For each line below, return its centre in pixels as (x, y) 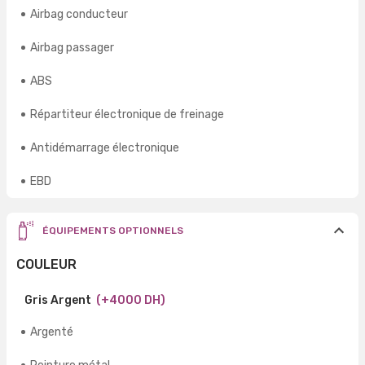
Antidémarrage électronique (105, 148)
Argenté (52, 332)
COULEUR (46, 265)
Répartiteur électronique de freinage (127, 115)
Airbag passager (72, 48)
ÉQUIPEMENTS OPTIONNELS (113, 231)
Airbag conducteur (79, 15)
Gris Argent (58, 301)
